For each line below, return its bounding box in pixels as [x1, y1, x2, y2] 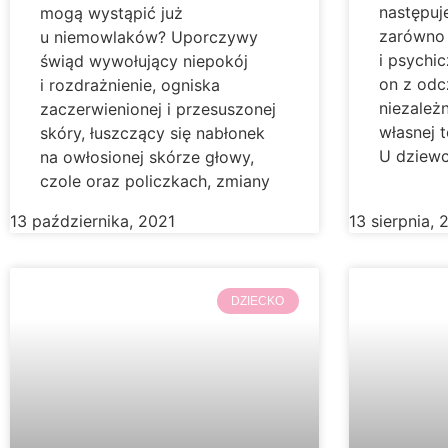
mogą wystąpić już [40, 2, 183, 23]
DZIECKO [231, 294, 285, 309]
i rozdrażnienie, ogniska [40, 74, 220, 95]
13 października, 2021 [10, 210, 175, 231]
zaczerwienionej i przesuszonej [40, 98, 276, 119]
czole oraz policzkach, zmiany [40, 170, 270, 191]
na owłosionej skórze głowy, [40, 146, 254, 167]
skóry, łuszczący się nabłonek [40, 122, 265, 143]
